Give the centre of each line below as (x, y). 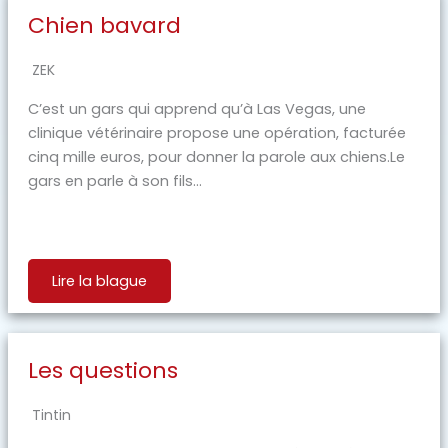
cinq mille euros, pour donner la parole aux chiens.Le (216, 156)
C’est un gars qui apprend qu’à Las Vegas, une (196, 108)
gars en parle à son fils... (114, 180)
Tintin (51, 414)
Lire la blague (99, 280)
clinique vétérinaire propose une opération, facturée (216, 132)
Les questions (102, 370)
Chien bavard (104, 25)
